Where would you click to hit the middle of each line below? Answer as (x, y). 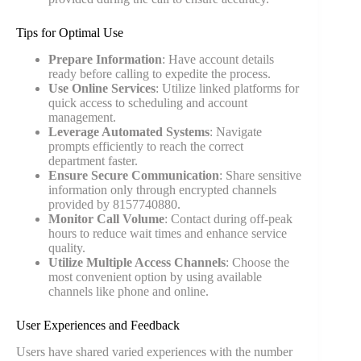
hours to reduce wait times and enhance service (168, 233)
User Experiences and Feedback (98, 325)
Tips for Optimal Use (70, 33)
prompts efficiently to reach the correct (146, 146)
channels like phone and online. (129, 291)
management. (82, 117)
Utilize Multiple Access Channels (137, 262)
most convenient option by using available (155, 276)
